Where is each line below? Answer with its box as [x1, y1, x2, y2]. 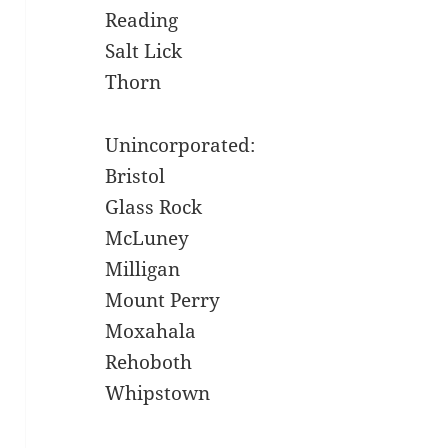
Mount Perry [105, 287, 221, 314]
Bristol [105, 163, 166, 190]
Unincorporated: [105, 132, 256, 159]
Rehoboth [105, 349, 193, 376]
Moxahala [105, 318, 197, 345]
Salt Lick [105, 38, 183, 65]
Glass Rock [105, 194, 203, 221]
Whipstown [105, 380, 211, 407]
